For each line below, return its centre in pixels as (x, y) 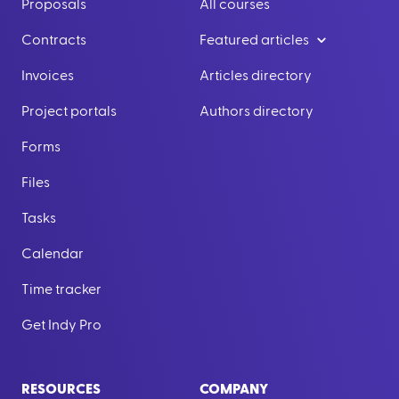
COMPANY (234, 389)
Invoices (48, 76)
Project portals (69, 111)
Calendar (53, 254)
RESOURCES (61, 389)
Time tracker (61, 289)
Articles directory (256, 76)
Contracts (54, 40)
